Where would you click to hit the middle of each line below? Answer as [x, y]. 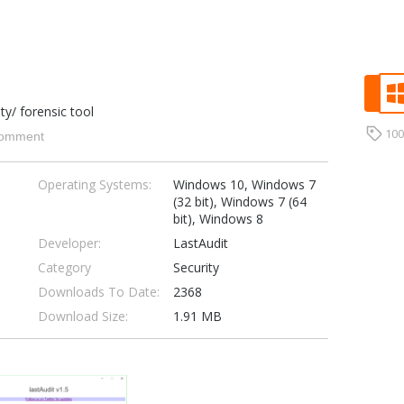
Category [64, 267]
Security [196, 267]
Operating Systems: [94, 184]
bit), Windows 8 [218, 219]
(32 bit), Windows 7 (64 [239, 202]
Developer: [69, 243]
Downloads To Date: [98, 292]
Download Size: [83, 316]
